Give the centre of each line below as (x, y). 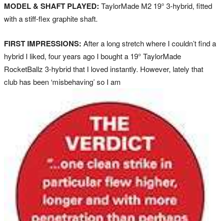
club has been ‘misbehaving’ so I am (62, 82)
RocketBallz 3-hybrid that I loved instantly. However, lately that (104, 69)
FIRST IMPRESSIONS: (43, 44)
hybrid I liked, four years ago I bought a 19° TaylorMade (92, 56)
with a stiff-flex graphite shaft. (51, 19)
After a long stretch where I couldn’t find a (149, 43)
